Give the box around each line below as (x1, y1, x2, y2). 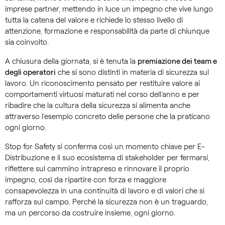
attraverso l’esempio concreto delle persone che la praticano (5, 111, 210, 121)
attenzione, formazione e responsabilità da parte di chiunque (5, 26, 209, 36)
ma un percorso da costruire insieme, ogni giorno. (5, 208, 175, 217)
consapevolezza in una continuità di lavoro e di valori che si (5, 186, 204, 195)
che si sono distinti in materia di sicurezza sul (56, 67, 209, 77)
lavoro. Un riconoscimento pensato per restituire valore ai (5, 78, 200, 88)
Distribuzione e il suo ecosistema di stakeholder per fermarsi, (5, 153, 209, 162)
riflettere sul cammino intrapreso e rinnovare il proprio (5, 164, 189, 173)
